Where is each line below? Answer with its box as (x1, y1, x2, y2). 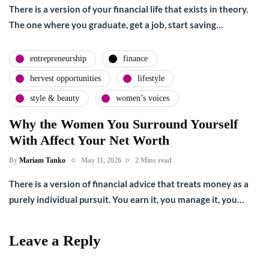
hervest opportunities (30, 74, 101, 83)
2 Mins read (135, 156, 172, 165)
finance (123, 54, 148, 64)
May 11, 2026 (81, 156, 121, 165)
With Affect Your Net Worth (9, 132, 169, 148)
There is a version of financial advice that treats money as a (9, 178, 249, 189)
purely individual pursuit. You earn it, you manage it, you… (9, 193, 244, 205)
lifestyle (138, 74, 165, 83)
